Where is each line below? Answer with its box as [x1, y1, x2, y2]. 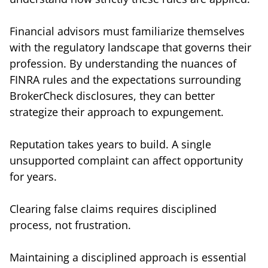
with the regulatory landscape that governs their [10, 39, 251, 54]
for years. [10, 169, 57, 184]
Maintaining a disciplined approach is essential [10, 249, 246, 264]
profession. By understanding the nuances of [10, 56, 236, 71]
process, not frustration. [10, 217, 131, 232]
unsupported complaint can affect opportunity [10, 153, 243, 167]
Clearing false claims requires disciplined [10, 201, 217, 216]
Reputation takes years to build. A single [10, 136, 211, 151]
